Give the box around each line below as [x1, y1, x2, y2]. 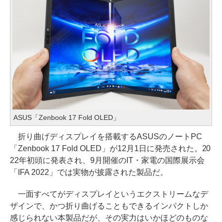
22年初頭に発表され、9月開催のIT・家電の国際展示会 [10, 156, 205, 165]
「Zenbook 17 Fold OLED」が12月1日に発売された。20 [10, 144, 211, 153]
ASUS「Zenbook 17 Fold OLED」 [13, 113, 120, 122]
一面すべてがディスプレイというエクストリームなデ [10, 190, 208, 199]
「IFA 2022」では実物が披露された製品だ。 [10, 168, 168, 177]
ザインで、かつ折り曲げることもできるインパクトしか [10, 202, 208, 211]
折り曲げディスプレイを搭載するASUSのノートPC [10, 132, 202, 141]
